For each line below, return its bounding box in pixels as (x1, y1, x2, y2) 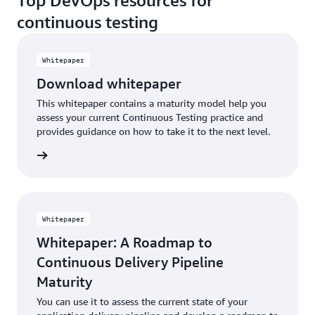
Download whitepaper (37, 75, 181, 91)
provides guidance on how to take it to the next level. (37, 125, 270, 137)
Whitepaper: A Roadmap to (37, 234, 212, 250)
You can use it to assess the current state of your (37, 295, 247, 307)
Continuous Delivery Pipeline (37, 254, 224, 270)
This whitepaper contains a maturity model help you (37, 97, 266, 109)
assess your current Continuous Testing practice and (37, 111, 263, 123)
